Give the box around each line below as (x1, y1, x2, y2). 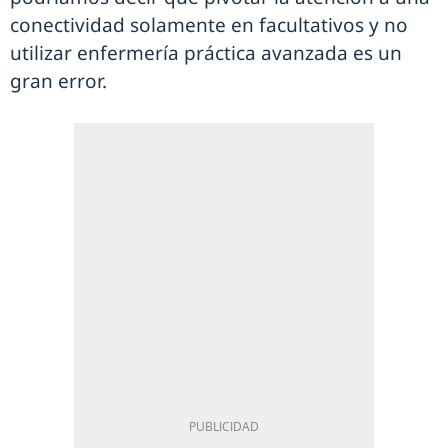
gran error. (10, 68, 107, 94)
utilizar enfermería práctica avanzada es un (10, 40, 402, 66)
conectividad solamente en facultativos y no (10, 12, 408, 38)
